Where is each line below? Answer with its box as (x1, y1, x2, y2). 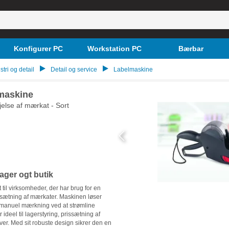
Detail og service (50, 66, 97, 73)
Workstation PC (87, 44, 142, 53)
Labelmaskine (113, 66, 153, 73)
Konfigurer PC (13, 44, 63, 53)
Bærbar (178, 44, 203, 53)
